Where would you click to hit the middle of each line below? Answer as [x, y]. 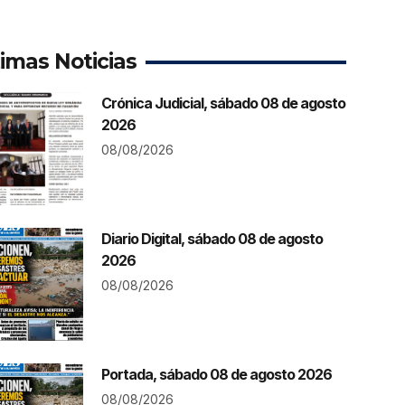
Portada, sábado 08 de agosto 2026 [217, 374]
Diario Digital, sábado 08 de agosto [212, 238]
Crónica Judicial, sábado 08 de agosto [224, 103]
